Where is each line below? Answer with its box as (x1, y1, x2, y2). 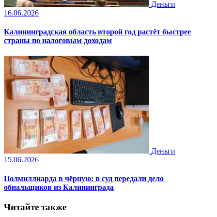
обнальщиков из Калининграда (4, 183, 114, 191)
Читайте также (4, 202, 66, 213)
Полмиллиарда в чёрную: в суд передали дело (4, 174, 164, 183)
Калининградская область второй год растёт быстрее (4, 28, 191, 36)
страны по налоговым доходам (4, 36, 112, 45)
